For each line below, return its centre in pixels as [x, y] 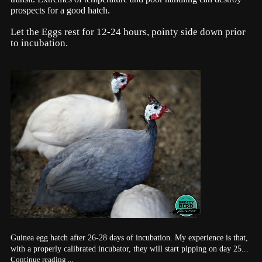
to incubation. [40, 43]
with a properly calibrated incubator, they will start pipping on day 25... [130, 249]
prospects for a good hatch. [60, 11]
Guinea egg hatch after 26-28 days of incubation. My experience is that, [129, 237]
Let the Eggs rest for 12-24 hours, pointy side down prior [128, 32]
